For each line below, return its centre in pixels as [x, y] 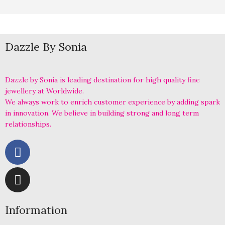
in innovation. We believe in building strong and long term [102, 113]
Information [36, 210]
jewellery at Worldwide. [44, 91]
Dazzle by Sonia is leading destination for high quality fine [102, 80]
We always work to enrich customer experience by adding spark [113, 102]
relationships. [28, 124]
